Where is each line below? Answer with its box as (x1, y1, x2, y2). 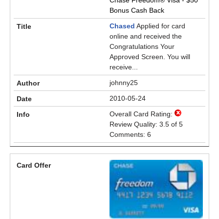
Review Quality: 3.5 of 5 (109, 120, 183, 128)
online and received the (109, 32, 182, 40)
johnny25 (109, 79, 138, 87)
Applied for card (135, 22, 185, 30)
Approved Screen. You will (109, 53, 190, 61)
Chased (109, 22, 135, 30)
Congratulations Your (109, 43, 175, 50)
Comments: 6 (109, 131, 151, 138)
